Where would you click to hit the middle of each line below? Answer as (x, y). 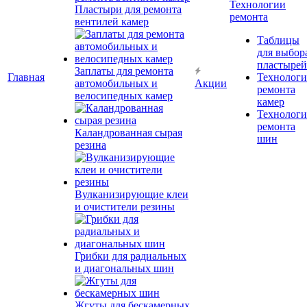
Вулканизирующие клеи (132, 194)
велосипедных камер (124, 96)
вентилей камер (112, 22)
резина (90, 145)
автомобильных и (116, 83)
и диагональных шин (124, 268)
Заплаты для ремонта (124, 71)
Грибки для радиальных (131, 256)
